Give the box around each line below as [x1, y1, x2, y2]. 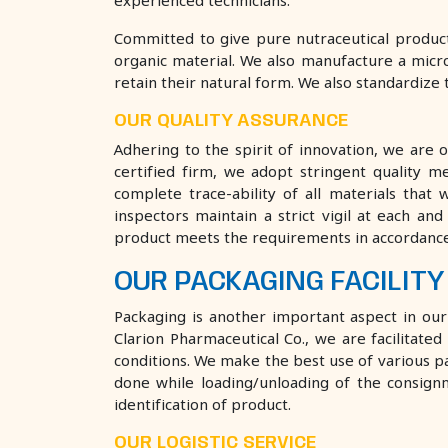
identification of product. [114, 395, 291, 416]
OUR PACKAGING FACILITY [114, 267, 445, 297]
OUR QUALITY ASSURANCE [114, 111, 348, 130]
